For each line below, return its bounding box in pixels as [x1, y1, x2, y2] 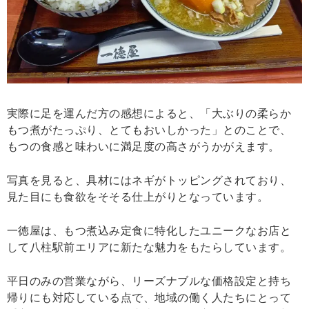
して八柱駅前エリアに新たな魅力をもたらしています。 [7, 241, 291, 254]
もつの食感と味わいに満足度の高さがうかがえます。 [7, 141, 280, 153]
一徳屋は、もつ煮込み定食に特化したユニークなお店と [7, 225, 292, 237]
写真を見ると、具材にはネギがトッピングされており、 [7, 175, 291, 187]
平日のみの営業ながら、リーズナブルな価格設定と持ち [7, 275, 292, 288]
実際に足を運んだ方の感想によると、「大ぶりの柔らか [7, 108, 291, 120]
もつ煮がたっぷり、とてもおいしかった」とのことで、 [7, 124, 292, 137]
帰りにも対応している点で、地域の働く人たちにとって [7, 292, 292, 304]
